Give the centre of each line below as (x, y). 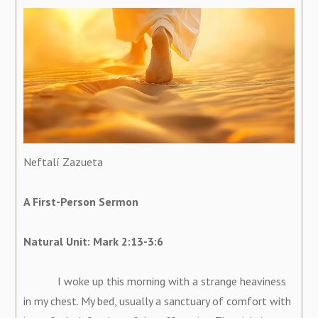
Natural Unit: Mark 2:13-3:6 (94, 241)
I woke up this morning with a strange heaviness (155, 281)
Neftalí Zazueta (64, 161)
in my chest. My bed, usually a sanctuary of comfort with (158, 301)
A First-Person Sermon (81, 201)
